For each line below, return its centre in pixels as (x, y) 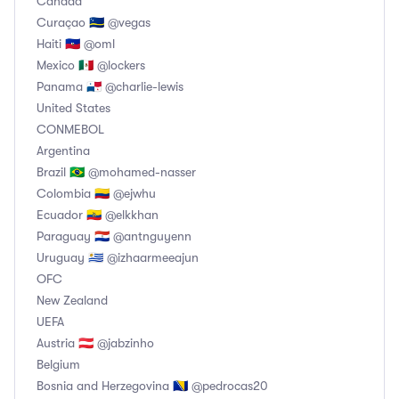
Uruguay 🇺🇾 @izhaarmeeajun (118, 258)
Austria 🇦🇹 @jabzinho (95, 343)
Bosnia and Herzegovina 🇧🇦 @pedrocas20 (152, 386)
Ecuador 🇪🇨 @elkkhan (98, 215)
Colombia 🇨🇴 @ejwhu (96, 194)
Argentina (63, 151)
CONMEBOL (70, 130)
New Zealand (72, 301)
